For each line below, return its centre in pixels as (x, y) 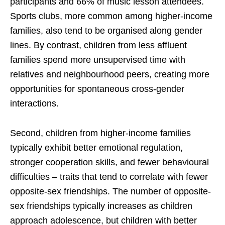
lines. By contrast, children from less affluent (98, 45)
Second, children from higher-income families (100, 133)
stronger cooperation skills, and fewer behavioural (109, 162)
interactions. (34, 103)
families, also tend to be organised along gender (106, 30)
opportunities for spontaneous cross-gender (97, 89)
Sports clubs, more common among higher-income (111, 16)
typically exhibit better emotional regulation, (96, 147)
